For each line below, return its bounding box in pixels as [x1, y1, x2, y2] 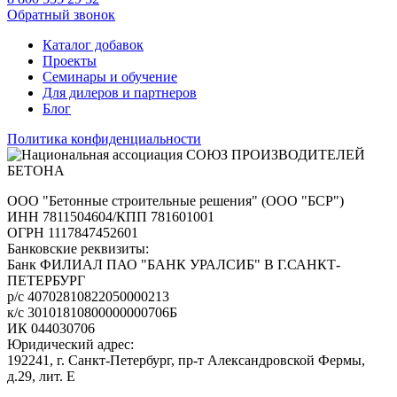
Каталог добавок [43, 37, 144, 53]
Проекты [43, 53, 97, 69]
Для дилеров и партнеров [43, 85, 197, 101]
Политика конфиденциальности [7, 131, 201, 147]
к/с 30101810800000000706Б [7, 305, 177, 321]
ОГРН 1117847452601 [7, 225, 138, 241]
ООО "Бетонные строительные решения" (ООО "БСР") [7, 193, 344, 209]
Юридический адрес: [7, 337, 134, 353]
